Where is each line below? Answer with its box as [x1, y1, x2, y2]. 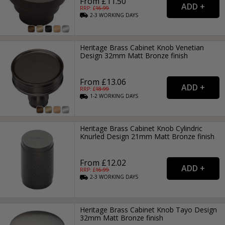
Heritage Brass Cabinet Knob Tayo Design [80, 204, 217, 214]
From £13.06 [80, 76, 127, 87]
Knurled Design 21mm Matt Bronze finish [80, 132, 215, 142]
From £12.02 [80, 157, 127, 169]
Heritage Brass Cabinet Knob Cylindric [80, 124, 203, 134]
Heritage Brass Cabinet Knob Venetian [80, 42, 204, 52]
